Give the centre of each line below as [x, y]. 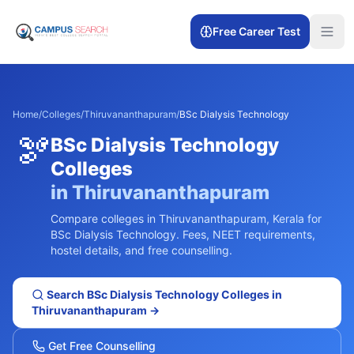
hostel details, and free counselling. [141, 250]
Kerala [288, 218]
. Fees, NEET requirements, [246, 234]
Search [66, 294]
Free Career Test [256, 31]
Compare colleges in [105, 218]
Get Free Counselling [100, 346]
